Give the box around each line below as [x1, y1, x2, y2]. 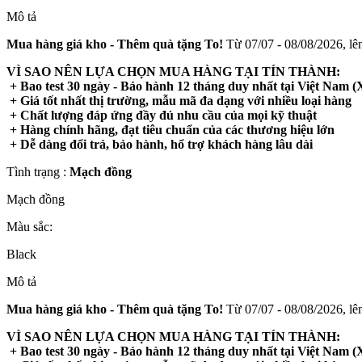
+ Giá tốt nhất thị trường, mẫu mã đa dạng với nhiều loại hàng [6, 93, 351, 107]
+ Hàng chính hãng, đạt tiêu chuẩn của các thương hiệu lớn [6, 122, 335, 137]
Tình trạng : [6, 164, 69, 179]
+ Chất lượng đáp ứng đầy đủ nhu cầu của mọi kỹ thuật [6, 107, 317, 122]
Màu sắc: [6, 219, 53, 234]
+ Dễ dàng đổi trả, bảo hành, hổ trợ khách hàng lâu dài [6, 137, 313, 151]
